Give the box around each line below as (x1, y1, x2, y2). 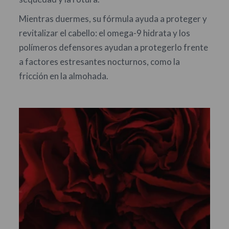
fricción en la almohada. (18, 71, 108, 81)
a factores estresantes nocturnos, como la (18, 56, 180, 67)
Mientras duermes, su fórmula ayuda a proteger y (18, 13, 207, 24)
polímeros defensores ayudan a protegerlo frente (18, 42, 208, 53)
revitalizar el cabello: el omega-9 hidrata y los (18, 28, 190, 38)
